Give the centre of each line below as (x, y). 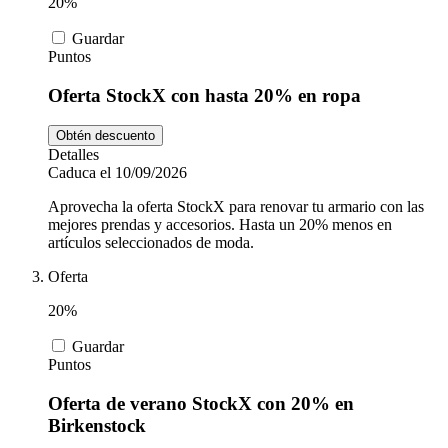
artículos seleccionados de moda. (151, 243)
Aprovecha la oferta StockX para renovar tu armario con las (236, 207)
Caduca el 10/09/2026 (117, 173)
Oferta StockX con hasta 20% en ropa (204, 95)
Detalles (73, 155)
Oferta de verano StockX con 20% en (201, 404)
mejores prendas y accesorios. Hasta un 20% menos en (220, 225)
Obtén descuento (105, 136)
